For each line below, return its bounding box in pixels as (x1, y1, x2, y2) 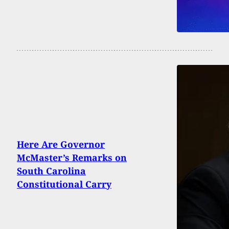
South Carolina (17, 165, 86, 177)
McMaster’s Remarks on (17, 151, 127, 164)
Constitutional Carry (17, 178, 111, 191)
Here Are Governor (17, 138, 105, 151)
